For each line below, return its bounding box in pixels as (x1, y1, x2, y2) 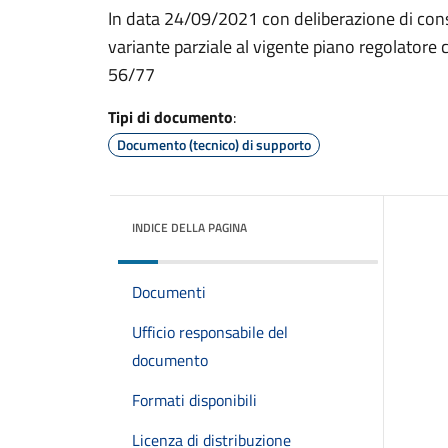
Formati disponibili (132, 388, 257, 412)
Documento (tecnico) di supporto (117, 134, 311, 155)
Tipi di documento (108, 105, 233, 129)
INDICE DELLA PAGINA (132, 218, 247, 237)
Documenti (132, 280, 206, 304)
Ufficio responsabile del (132, 320, 288, 344)
